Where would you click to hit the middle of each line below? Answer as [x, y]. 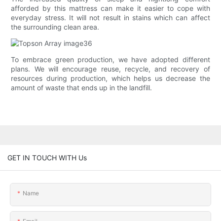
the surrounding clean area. [55, 27]
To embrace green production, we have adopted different [110, 60]
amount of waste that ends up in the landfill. [82, 88]
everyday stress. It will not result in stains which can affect [110, 18]
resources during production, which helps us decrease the [110, 78]
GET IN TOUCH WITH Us [47, 157]
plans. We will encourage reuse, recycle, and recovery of [110, 69]
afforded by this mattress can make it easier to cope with [110, 8]
